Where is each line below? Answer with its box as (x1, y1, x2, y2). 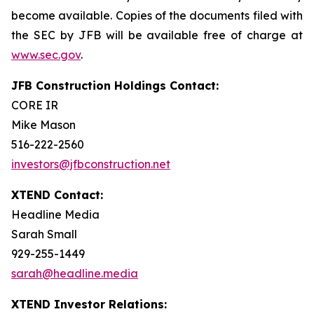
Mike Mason (11, 117, 76, 132)
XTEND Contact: (11, 187, 103, 202)
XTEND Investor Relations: (11, 296, 167, 311)
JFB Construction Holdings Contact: (11, 78, 219, 93)
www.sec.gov (11, 47, 81, 62)
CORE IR (11, 97, 58, 112)
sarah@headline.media (11, 266, 138, 280)
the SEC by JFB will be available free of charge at (11, 27, 303, 42)
